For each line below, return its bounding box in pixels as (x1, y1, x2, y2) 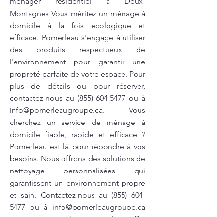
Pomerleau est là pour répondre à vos (10, 142, 145, 151)
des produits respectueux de (10, 45, 145, 54)
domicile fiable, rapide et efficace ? (10, 130, 145, 139)
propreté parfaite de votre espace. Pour (10, 69, 145, 78)
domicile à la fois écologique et (10, 21, 145, 30)
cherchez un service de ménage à (10, 118, 145, 127)
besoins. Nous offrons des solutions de (10, 154, 145, 163)
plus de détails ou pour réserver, (10, 81, 145, 91)
